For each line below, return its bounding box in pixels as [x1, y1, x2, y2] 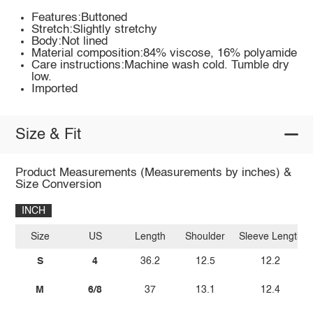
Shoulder [185, 231, 226, 242]
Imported [31, 83, 78, 96]
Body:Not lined [31, 36, 108, 48]
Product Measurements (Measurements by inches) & [15, 167, 291, 180]
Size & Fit [15, 126, 81, 143]
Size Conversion [15, 179, 101, 191]
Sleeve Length [238, 231, 303, 242]
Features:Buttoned [31, 12, 128, 24]
